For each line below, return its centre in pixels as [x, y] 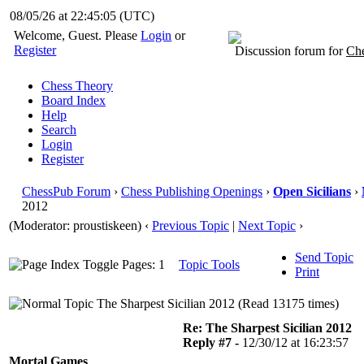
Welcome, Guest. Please [78, 35]
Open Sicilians [312, 191]
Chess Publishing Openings [192, 191]
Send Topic [324, 257]
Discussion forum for [287, 51]
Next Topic [267, 225]
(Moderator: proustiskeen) [75, 225]
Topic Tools [209, 264]
